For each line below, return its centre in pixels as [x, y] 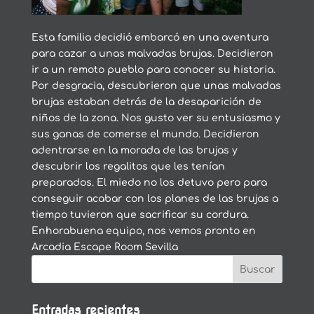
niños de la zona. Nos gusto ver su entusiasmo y [156, 118]
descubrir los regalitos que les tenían [128, 166]
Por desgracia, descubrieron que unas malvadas [156, 86]
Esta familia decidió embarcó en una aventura [150, 37]
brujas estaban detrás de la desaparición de [146, 102]
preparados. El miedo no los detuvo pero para [149, 183]
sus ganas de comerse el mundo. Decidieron [145, 134]
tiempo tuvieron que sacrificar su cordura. [140, 215]
